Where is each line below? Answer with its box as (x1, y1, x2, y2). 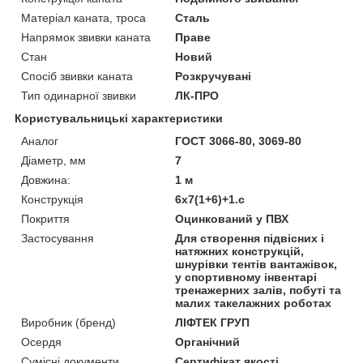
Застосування (21, 232, 94, 246)
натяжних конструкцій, (175, 245, 305, 258)
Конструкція (21, 193, 83, 207)
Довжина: (21, 173, 70, 187)
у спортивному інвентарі (175, 271, 318, 284)
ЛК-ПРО (175, 89, 220, 103)
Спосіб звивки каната (21, 70, 133, 83)
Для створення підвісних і (175, 232, 325, 246)
